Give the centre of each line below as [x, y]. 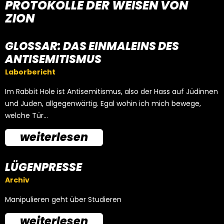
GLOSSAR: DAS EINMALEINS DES [92, 46]
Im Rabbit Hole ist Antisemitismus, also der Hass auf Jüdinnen [111, 91]
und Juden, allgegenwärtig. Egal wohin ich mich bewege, [103, 103]
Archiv [17, 180]
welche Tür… [26, 115]
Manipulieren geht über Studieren [63, 199]
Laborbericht [30, 72]
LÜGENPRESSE [43, 167]
